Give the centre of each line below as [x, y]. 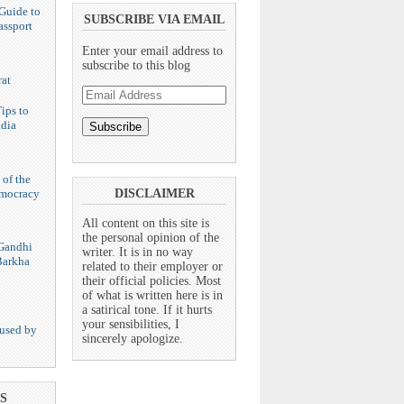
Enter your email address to [152, 51]
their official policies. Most [151, 280]
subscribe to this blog [136, 66]
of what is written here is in [152, 295]
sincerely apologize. [133, 338]
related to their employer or [152, 266]
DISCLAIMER [154, 194]
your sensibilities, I [131, 324]
